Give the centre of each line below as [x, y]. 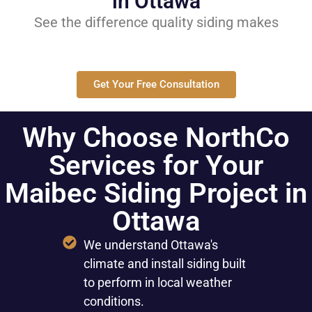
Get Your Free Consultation [156, 85]
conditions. [114, 301]
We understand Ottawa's [150, 244]
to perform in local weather [157, 282]
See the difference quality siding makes [156, 22]
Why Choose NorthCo [156, 137]
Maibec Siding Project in [156, 193]
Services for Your [156, 165]
